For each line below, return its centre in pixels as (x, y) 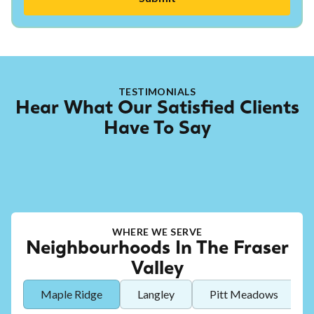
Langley (156, 294)
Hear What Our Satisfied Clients (157, 109)
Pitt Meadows (244, 294)
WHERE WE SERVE (157, 232)
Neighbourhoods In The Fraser (157, 249)
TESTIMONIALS (157, 92)
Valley (157, 269)
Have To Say (157, 129)
